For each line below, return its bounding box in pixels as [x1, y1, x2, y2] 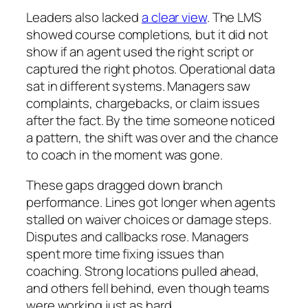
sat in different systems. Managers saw [26, 77, 251, 96]
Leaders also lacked [26, 8, 142, 27]
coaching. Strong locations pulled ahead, [26, 261, 259, 280]
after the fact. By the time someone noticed [26, 111, 275, 130]
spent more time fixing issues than [26, 244, 224, 263]
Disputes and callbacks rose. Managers [26, 227, 250, 245]
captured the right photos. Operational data [26, 60, 275, 78]
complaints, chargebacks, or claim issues [26, 94, 260, 113]
